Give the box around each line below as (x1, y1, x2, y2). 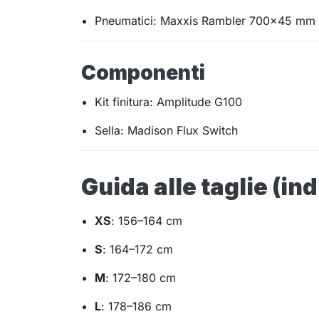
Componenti (81, 61, 205, 85)
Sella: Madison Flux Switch (95, 123, 239, 138)
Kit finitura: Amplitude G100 (95, 95, 243, 110)
